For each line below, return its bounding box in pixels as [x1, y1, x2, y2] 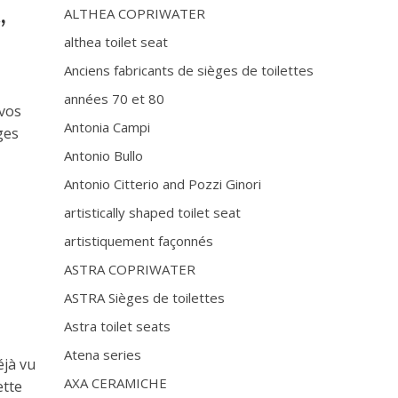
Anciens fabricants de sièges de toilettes [64, 61, 314, 79]
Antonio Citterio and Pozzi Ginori [64, 175, 262, 193]
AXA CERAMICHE [64, 374, 168, 392]
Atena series [64, 346, 142, 363]
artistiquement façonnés [64, 232, 214, 250]
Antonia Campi [64, 118, 151, 136]
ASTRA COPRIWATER [64, 260, 196, 278]
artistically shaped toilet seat [64, 203, 242, 221]
